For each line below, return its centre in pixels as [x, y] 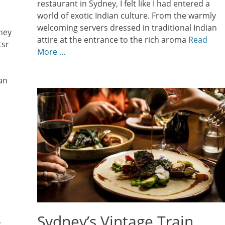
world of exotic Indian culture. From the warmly [127, 16]
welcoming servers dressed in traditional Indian [127, 28]
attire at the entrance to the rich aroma [113, 40]
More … [51, 52]
